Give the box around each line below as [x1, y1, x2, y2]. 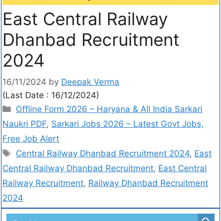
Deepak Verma [61, 77, 119, 87]
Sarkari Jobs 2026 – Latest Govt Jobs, [51, 119, 204, 129]
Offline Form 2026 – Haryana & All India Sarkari [16, 104, 203, 114]
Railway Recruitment [2, 178, 83, 188]
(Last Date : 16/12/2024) [2, 90, 99, 101]
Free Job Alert [2, 134, 59, 144]
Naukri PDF [2, 119, 46, 129]
